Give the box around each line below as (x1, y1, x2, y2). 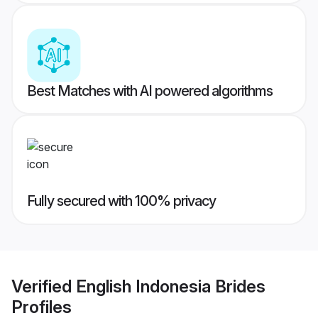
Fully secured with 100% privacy (27, 192, 216, 210)
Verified (11, 275, 76, 297)
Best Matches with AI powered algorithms (27, 82, 273, 100)
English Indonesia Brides (76, 275, 265, 297)
